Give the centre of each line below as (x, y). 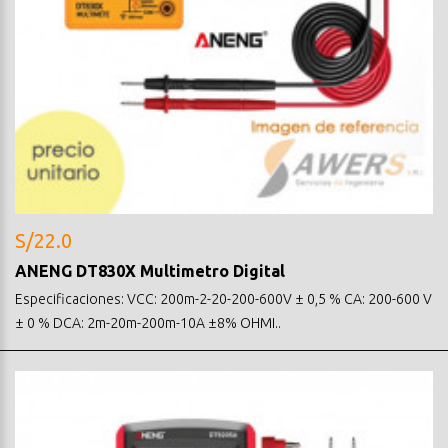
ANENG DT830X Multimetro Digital (150, 270)
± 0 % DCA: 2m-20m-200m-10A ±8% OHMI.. (148, 322)
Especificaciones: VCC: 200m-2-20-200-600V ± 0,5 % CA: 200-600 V (223, 298)
